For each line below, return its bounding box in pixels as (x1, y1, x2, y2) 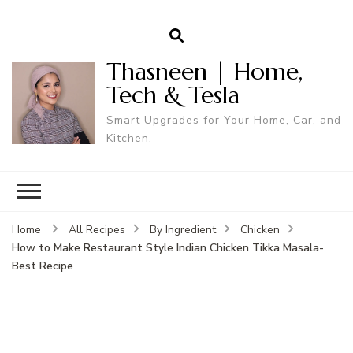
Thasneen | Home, (106, 56, 303, 86)
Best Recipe (12, 258, 73, 273)
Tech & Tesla (106, 80, 240, 110)
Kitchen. (106, 130, 152, 146)
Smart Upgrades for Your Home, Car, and (106, 112, 341, 128)
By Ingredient (150, 221, 216, 237)
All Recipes (69, 221, 125, 237)
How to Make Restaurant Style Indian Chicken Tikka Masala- (12, 240, 324, 255)
